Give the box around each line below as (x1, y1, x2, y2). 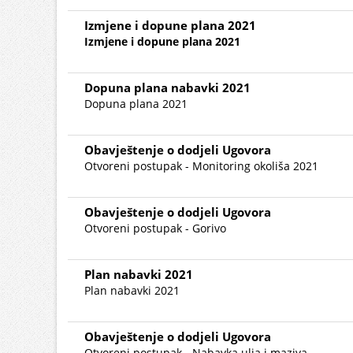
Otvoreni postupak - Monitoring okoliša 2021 (84, 158, 318, 173)
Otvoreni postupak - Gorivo (84, 221, 226, 236)
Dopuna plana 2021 (84, 96, 188, 111)
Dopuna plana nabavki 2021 (84, 80, 251, 95)
